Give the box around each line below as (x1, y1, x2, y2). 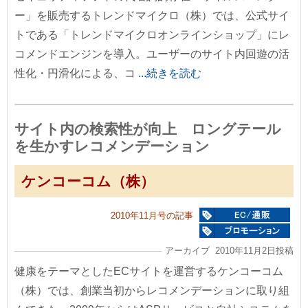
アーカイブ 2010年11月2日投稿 (165, 245, 294, 256)
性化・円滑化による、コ (14, 67, 138, 80)
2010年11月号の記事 (111, 210, 193, 221)
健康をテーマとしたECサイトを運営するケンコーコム (14, 265, 283, 278)
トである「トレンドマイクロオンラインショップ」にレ (14, 29, 289, 41)
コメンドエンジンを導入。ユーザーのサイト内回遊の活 (14, 48, 289, 60)
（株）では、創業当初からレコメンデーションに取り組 (14, 285, 289, 297)
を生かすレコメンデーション (14, 138, 210, 155)
